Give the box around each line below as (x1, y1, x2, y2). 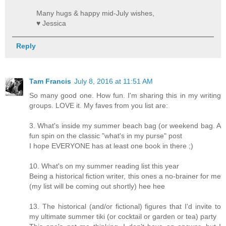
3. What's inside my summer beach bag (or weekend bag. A (29, 121, 221, 130)
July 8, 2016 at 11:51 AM (74, 77, 153, 85)
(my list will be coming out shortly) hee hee (29, 182, 165, 190)
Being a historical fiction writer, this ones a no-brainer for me (29, 172, 221, 180)
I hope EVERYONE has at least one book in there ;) (29, 141, 193, 150)
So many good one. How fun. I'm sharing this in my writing (29, 91, 221, 99)
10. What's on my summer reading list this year (29, 161, 179, 170)
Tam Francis (29, 77, 71, 85)
